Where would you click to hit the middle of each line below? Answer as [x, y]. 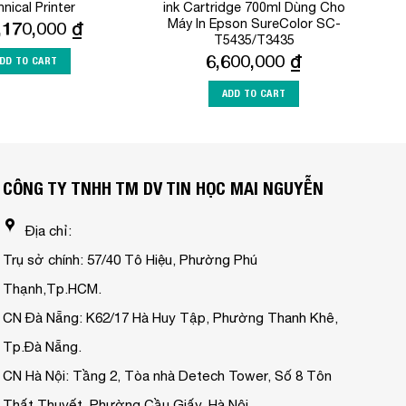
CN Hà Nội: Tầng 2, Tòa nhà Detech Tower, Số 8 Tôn [167, 375]
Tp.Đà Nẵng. [42, 346]
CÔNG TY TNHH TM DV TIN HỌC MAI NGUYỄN [163, 188]
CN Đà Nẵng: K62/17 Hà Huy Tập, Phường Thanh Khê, [170, 317]
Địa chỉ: [48, 230]
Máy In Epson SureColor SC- [254, 24]
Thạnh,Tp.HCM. [52, 288]
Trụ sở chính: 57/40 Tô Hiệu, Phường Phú [130, 259]
